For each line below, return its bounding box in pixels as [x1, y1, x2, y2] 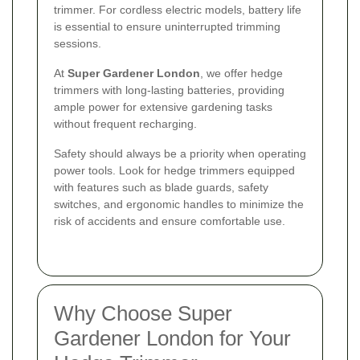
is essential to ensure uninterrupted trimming [54, 19, 280, 33]
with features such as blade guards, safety [54, 180, 268, 194]
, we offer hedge [200, 66, 283, 80]
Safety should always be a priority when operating [54, 146, 306, 160]
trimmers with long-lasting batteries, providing [54, 83, 284, 96]
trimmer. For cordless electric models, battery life [54, 2, 301, 16]
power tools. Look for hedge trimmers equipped [54, 163, 295, 177]
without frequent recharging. [54, 117, 197, 130]
